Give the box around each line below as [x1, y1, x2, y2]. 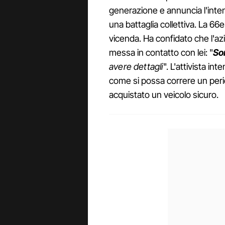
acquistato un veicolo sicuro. [109, 89, 218, 100]
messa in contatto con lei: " [109, 47, 213, 58]
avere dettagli [109, 61, 163, 72]
